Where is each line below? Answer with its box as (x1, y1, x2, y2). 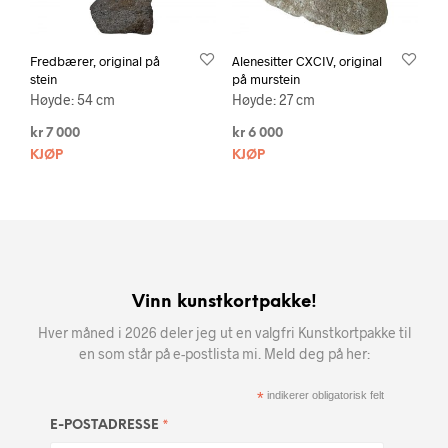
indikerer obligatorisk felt (264, 389, 385, 402)
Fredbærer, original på (30, 53, 160, 70)
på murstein (231, 71, 300, 88)
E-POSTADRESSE (50, 419, 162, 433)
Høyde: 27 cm (231, 91, 315, 109)
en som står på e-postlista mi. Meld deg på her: (78, 345, 370, 363)
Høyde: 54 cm (30, 91, 115, 109)
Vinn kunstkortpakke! (131, 293, 317, 312)
